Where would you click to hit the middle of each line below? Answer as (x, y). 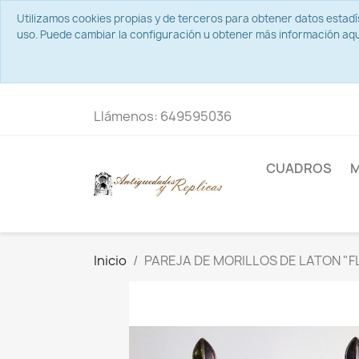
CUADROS (299, 168)
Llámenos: (127, 116)
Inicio (110, 260)
